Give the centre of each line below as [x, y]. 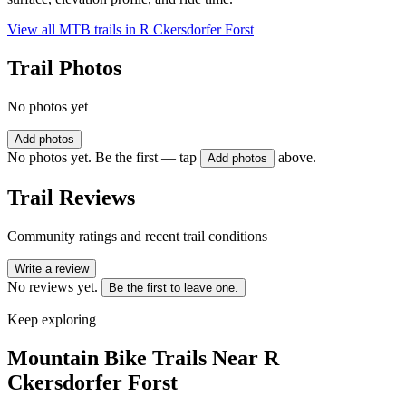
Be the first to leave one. [174, 287]
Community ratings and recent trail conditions [137, 236]
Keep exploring [52, 319]
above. [297, 158]
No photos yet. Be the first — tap [102, 158]
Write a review [52, 268]
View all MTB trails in [73, 30]
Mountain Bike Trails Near [135, 358]
